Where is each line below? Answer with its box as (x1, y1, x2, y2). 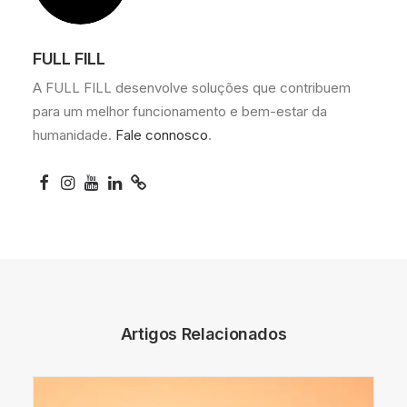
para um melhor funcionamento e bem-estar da (33, 103, 327, 120)
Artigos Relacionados (120, 324, 287, 343)
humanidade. (33, 126, 115, 144)
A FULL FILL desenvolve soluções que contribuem (33, 79, 351, 96)
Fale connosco (115, 126, 208, 144)
